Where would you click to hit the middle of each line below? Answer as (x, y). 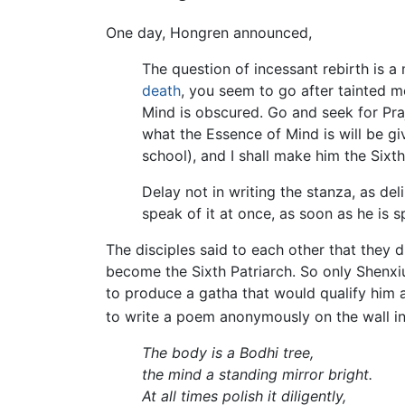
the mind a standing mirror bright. (257, 375)
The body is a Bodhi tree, (228, 353)
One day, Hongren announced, (209, 33)
